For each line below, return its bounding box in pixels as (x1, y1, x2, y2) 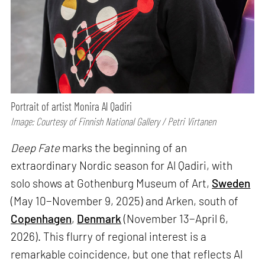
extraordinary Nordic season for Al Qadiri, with (11, 158, 233, 172)
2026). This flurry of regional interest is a (11, 229, 207, 243)
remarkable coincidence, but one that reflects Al (11, 247, 243, 261)
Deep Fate (11, 140, 63, 154)
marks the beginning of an (62, 140, 188, 154)
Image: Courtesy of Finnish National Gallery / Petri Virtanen (11, 114, 216, 128)
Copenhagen (11, 211, 72, 225)
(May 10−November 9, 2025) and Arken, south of (11, 193, 239, 208)
